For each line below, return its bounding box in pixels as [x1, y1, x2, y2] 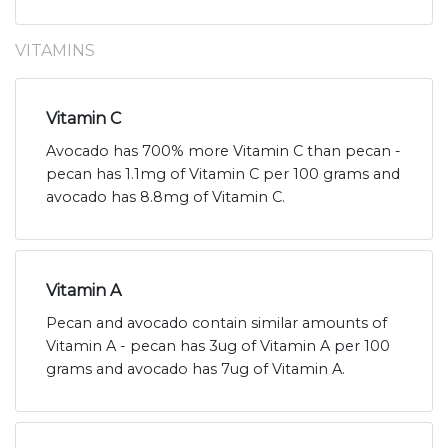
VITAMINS [15, 41, 95, 61]
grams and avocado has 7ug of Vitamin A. [46, 360, 345, 379]
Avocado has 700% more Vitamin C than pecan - [46, 142, 401, 161]
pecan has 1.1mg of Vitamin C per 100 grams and [46, 165, 400, 184]
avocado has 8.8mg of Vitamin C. [46, 188, 285, 207]
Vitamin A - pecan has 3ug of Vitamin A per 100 [46, 337, 390, 356]
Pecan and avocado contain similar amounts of [46, 314, 387, 333]
